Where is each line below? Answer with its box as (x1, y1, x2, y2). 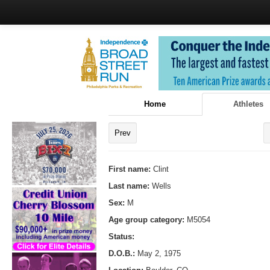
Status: (108, 231, 134, 241)
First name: (108, 164, 153, 174)
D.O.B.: (108, 248, 135, 258)
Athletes (233, 99, 263, 108)
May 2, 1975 (135, 248, 181, 258)
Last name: (108, 181, 152, 190)
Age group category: (108, 215, 187, 224)
